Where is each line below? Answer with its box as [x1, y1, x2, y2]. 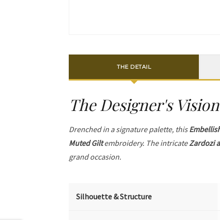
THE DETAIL [117, 63, 151, 70]
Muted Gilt [69, 138, 103, 148]
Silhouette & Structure [76, 192, 152, 201]
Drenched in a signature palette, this [69, 124, 190, 134]
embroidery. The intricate [103, 138, 190, 148]
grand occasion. [69, 152, 122, 162]
